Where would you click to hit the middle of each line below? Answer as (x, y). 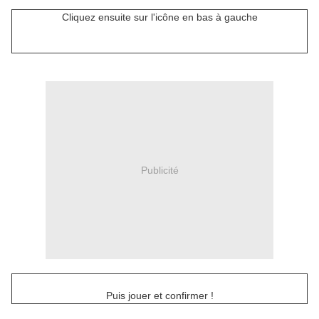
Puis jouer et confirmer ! (159, 296)
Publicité (159, 170)
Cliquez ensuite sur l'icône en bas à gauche (159, 17)
